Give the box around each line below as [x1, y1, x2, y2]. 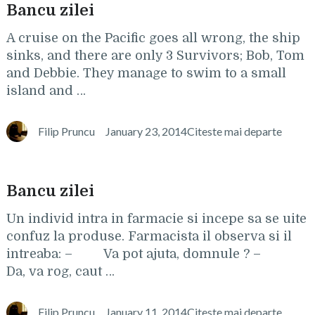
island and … [6, 84, 86, 98]
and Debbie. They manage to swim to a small [6, 66, 286, 80]
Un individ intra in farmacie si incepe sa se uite [6, 212, 307, 226]
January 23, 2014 [105, 124, 187, 138]
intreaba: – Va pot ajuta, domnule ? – [6, 247, 289, 261]
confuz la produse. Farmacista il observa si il [6, 229, 292, 243]
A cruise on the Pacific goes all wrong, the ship [6, 31, 300, 45]
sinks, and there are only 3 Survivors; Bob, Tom [6, 49, 304, 63]
